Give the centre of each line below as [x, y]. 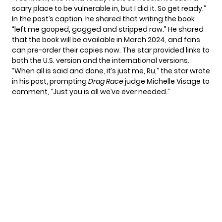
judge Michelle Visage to [166, 81]
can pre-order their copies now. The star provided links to [111, 50]
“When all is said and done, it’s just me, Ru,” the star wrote [111, 71]
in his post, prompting [50, 81]
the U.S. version [55, 60]
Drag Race [106, 81]
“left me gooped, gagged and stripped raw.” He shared [108, 29]
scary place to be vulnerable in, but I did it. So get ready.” [109, 8]
